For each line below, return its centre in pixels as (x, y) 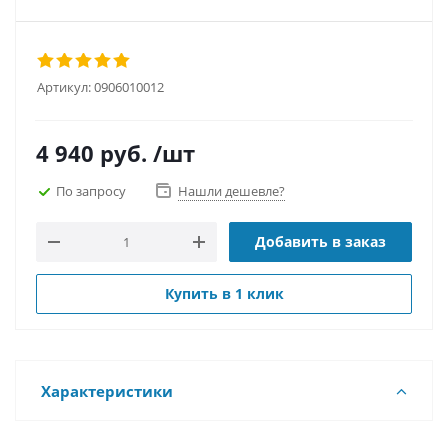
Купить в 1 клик (224, 293)
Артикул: (64, 87)
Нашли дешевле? (231, 191)
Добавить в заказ (320, 241)
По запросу (91, 190)
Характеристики (107, 391)
